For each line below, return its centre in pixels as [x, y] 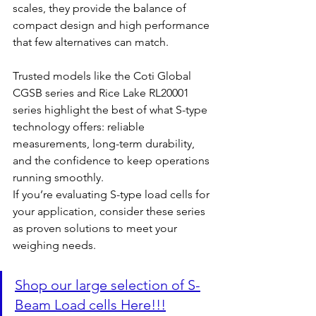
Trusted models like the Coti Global [103, 76]
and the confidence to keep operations [113, 161]
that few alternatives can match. [91, 42]
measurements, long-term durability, [105, 144]
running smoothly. [58, 178]
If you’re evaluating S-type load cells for [113, 195]
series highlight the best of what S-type [111, 110]
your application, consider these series [110, 212]
